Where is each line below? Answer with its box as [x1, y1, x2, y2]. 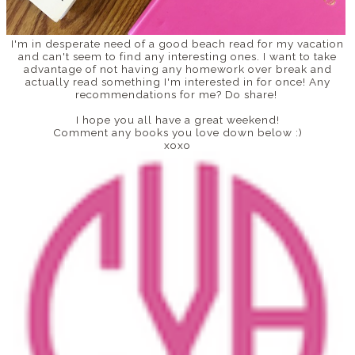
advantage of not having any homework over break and [23, 62, 332, 75]
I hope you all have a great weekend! [75, 113, 280, 126]
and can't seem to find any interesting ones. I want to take [18, 49, 337, 63]
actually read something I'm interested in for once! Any [25, 74, 330, 88]
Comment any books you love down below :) [52, 125, 303, 139]
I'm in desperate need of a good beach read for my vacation [11, 36, 344, 50]
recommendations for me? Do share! [74, 87, 281, 101]
